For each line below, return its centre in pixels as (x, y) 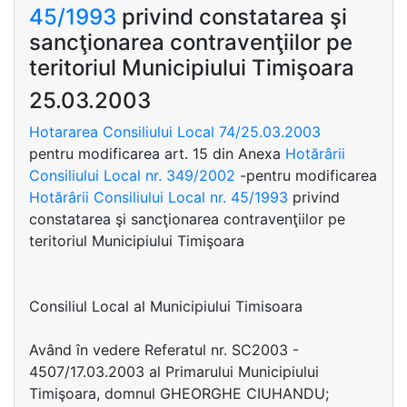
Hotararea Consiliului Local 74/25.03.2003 (175, 132)
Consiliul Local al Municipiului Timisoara (166, 306)
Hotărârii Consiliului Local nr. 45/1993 (159, 197)
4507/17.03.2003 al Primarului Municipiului (174, 372)
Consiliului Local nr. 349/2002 (132, 175)
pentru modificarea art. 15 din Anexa (157, 154)
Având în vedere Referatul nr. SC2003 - (164, 350)
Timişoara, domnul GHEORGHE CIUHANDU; (179, 393)
